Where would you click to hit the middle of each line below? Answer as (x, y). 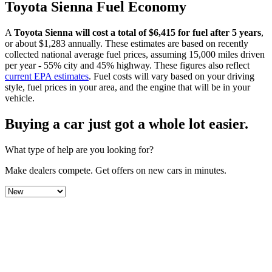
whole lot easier (197, 124)
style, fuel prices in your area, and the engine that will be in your (127, 87)
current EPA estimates (47, 76)
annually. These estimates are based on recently (157, 43)
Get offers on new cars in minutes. (161, 170)
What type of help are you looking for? (79, 149)
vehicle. (20, 98)
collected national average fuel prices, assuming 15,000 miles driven (135, 54)
